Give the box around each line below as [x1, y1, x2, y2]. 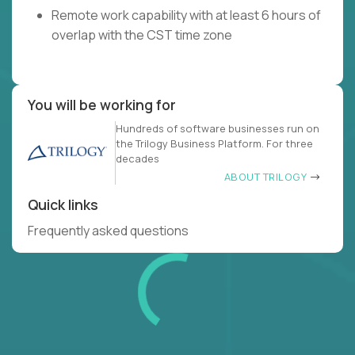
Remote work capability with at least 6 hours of [52, 6, 321, 25]
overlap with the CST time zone [52, 26, 232, 44]
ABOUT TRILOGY [223, 170, 309, 185]
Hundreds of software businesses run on [116, 121, 319, 136]
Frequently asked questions [28, 222, 191, 240]
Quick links [28, 195, 98, 215]
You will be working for [28, 95, 176, 115]
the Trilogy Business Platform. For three [116, 136, 313, 151]
